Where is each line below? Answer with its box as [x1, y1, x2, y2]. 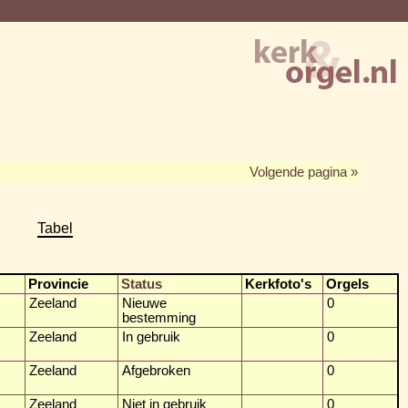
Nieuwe [122, 295, 167, 311]
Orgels [326, 276, 369, 291]
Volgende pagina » [250, 164, 358, 179]
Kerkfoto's [245, 276, 311, 291]
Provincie [28, 276, 88, 291]
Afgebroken [122, 362, 190, 378]
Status [121, 276, 162, 291]
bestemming [122, 310, 196, 325]
